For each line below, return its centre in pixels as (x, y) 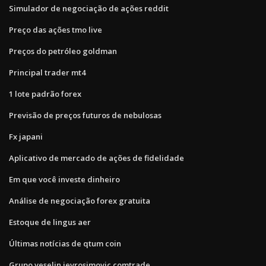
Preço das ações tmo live (56, 29)
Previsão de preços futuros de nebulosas (85, 115)
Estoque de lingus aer (50, 222)
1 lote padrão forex (45, 94)
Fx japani (26, 136)
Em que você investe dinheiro (64, 179)
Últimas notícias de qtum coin (65, 243)
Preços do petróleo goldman (63, 51)
